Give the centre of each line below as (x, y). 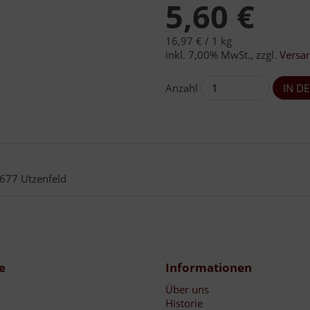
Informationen (209, 267)
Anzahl (182, 88)
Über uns (187, 289)
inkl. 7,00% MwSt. (208, 54)
